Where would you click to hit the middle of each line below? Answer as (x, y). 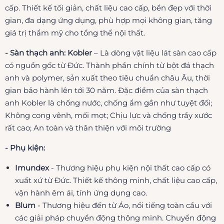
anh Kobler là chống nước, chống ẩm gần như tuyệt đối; (108, 102)
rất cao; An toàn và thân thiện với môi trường (88, 127)
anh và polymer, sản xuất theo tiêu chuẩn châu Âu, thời (107, 77)
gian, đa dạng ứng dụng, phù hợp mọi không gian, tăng (108, 20)
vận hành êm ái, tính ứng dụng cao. (81, 192)
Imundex (32, 167)
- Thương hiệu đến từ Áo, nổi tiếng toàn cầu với (125, 205)
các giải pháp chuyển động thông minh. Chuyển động (115, 217)
